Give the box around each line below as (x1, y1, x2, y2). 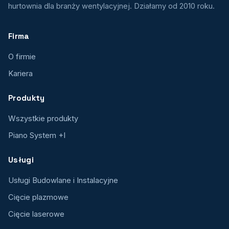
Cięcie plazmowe (8, 192, 68, 202)
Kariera (8, 68, 33, 78)
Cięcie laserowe (8, 209, 64, 219)
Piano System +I (8, 130, 65, 140)
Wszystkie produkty (8, 113, 78, 123)
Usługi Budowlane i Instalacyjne (8, 175, 118, 185)
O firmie (8, 52, 36, 61)
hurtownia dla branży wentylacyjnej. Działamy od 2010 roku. (8, 1, 215, 11)
